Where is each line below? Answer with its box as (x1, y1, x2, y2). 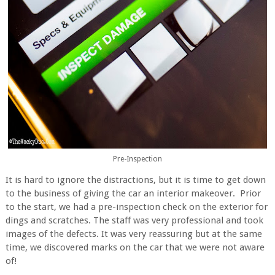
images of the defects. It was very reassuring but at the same (5, 228, 262, 239)
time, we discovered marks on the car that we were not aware (5, 241, 265, 253)
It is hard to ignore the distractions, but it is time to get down (5, 174, 266, 185)
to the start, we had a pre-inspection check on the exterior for (5, 201, 268, 212)
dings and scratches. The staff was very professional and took (5, 214, 263, 226)
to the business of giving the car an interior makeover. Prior (5, 187, 261, 199)
